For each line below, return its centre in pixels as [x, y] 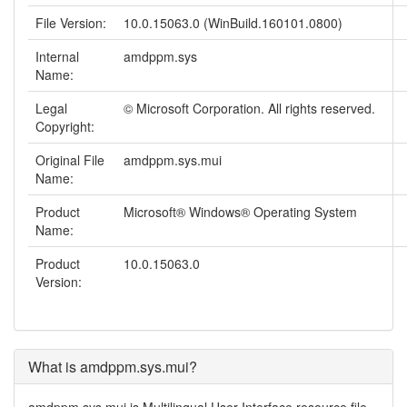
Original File [70, 160]
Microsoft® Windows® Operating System [240, 212]
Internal [57, 56]
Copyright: [65, 126]
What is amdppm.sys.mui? [113, 367]
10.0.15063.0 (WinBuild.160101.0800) [233, 23]
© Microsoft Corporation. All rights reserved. [249, 108]
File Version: [71, 23]
